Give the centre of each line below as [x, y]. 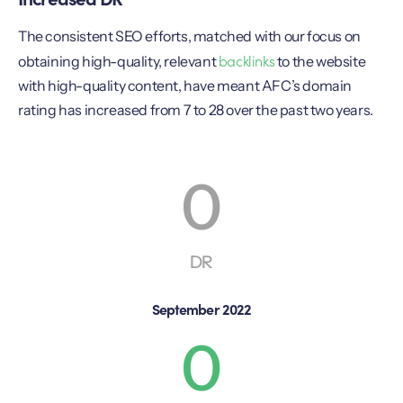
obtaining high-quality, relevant [118, 61]
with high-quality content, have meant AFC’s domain [185, 85]
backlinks [246, 60]
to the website [320, 61]
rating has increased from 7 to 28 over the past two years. [196, 109]
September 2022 [201, 309]
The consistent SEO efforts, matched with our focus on [189, 36]
